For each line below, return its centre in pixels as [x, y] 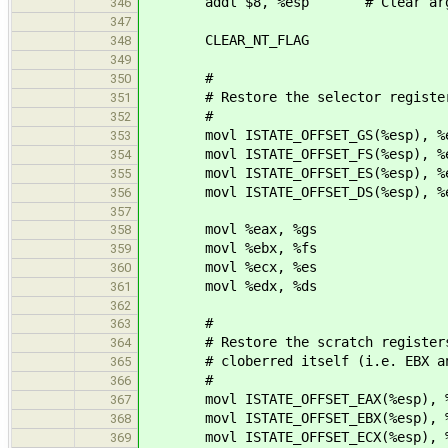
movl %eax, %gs [229, 228]
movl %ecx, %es [229, 266]
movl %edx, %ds [229, 285]
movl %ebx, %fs [229, 247]
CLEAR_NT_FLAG [225, 39]
